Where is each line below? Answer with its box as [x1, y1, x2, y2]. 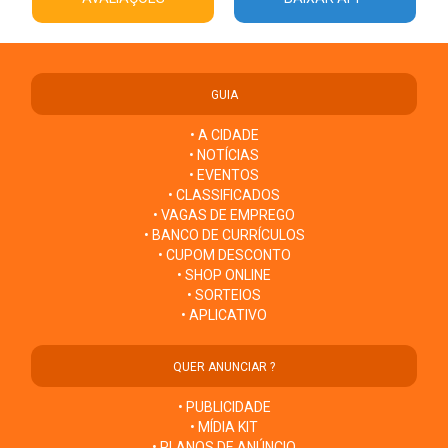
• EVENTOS [189, 166, 259, 183]
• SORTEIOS [187, 286, 261, 303]
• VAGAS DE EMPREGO [153, 206, 295, 223]
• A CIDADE [189, 126, 259, 143]
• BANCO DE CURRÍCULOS [143, 226, 305, 243]
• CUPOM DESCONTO [157, 246, 291, 263]
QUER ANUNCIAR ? [173, 359, 275, 374]
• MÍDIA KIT [190, 418, 258, 435]
